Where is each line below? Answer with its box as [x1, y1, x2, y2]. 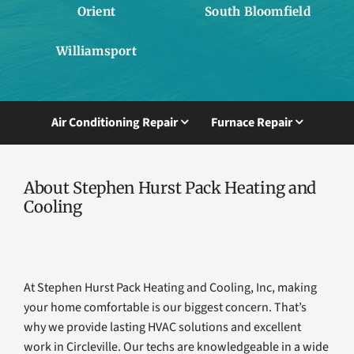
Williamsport [56, 43, 137, 58]
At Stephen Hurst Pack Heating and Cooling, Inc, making [23, 278, 317, 296]
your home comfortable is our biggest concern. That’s [23, 298, 307, 316]
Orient [77, 3, 116, 19]
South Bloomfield [205, 3, 311, 19]
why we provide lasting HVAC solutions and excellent [23, 318, 301, 336]
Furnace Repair [210, 114, 292, 132]
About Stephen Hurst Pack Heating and [23, 178, 317, 199]
